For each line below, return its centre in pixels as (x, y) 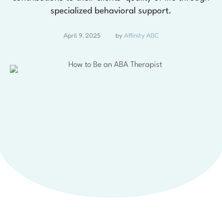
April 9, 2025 (82, 35)
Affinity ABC (141, 35)
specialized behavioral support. (111, 11)
